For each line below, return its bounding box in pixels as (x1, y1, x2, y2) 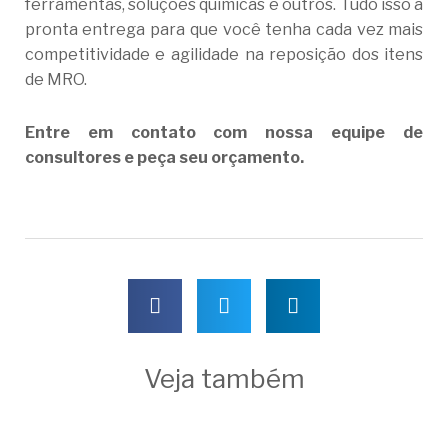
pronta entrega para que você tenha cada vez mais (24, 20, 424, 40)
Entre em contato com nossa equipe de (24, 123, 424, 143)
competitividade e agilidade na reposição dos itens (24, 45, 424, 65)
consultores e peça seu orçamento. (24, 148, 310, 168)
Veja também (143, 363, 305, 395)
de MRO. (24, 70, 87, 90)
